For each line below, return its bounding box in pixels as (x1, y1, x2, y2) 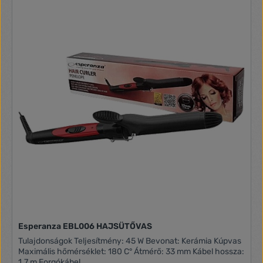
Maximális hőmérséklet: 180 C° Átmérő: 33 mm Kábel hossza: (18, 247, 134, 257)
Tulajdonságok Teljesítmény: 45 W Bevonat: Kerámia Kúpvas (18, 236, 75, 247)
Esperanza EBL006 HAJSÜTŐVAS (18, 221, 153, 232)
